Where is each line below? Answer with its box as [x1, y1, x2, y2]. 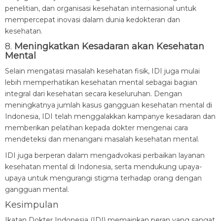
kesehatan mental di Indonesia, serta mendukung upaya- [5, 162, 202, 171]
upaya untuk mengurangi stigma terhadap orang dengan [5, 174, 202, 183]
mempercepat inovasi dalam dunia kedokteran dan [5, 15, 180, 24]
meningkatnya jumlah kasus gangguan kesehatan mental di [5, 101, 212, 110]
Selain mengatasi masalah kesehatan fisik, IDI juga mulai [5, 67, 200, 75]
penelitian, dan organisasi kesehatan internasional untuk [5, 4, 196, 13]
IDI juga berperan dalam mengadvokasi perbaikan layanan [5, 151, 205, 160]
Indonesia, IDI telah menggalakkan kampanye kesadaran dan [5, 112, 216, 121]
